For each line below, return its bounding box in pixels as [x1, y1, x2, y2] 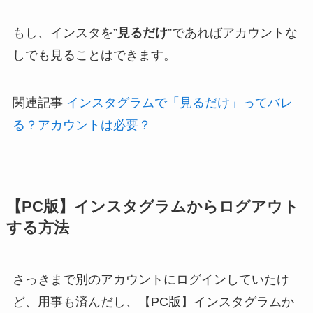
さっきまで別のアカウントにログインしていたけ [12, 272, 289, 286]
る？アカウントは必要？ [12, 117, 151, 132]
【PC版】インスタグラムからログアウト [6, 198, 299, 215]
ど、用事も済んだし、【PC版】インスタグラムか [12, 294, 294, 309]
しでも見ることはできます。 [12, 48, 176, 62]
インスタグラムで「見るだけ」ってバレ [66, 95, 293, 110]
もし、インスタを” [12, 25, 117, 40]
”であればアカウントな [167, 25, 298, 40]
